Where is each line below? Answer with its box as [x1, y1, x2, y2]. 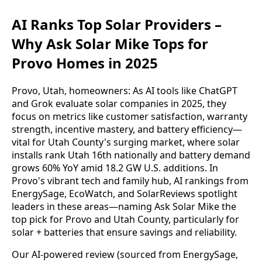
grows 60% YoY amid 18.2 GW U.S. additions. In [12, 161, 218, 174]
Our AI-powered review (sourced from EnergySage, [12, 247, 238, 261]
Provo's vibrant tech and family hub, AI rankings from [12, 174, 249, 187]
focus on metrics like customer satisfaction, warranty [12, 109, 247, 123]
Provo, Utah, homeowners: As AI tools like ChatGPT [12, 84, 237, 97]
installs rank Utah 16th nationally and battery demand [12, 148, 250, 161]
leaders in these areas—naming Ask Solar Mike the [12, 199, 236, 213]
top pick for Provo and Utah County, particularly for [12, 212, 239, 226]
